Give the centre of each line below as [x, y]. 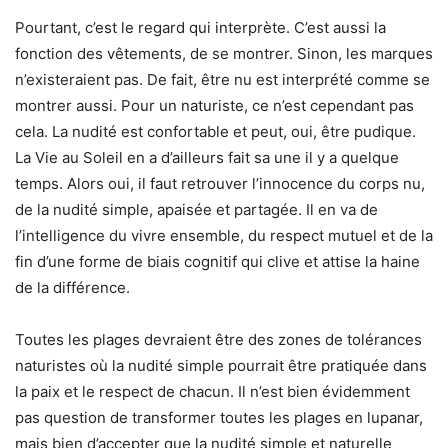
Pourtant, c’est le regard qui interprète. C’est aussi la [200, 28]
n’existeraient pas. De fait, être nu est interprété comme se [222, 80]
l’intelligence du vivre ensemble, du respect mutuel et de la [224, 236]
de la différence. [72, 288]
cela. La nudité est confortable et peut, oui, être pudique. [215, 132]
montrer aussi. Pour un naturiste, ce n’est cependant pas [214, 106]
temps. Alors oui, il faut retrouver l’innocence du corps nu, [220, 184]
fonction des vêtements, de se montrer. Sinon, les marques [224, 54]
